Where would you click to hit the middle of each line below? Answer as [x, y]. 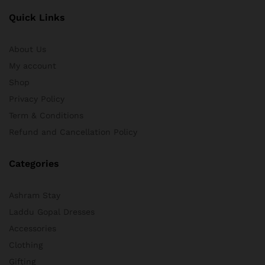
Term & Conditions [46, 116]
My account [33, 66]
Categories [34, 164]
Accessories [33, 229]
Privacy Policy [37, 99]
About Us [28, 49]
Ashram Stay [35, 195]
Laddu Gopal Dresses [52, 212]
